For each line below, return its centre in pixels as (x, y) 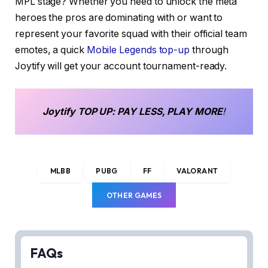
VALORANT (197, 170)
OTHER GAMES (134, 195)
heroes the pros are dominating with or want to (119, 17)
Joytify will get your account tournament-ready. (121, 66)
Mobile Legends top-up (138, 50)
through (209, 50)
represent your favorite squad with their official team (131, 33)
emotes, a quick (51, 50)
